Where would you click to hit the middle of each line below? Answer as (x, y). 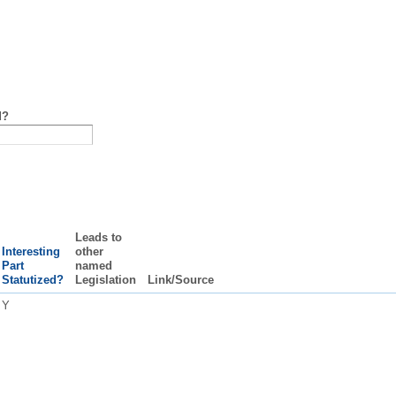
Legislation (105, 279)
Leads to (98, 237)
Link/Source (180, 279)
